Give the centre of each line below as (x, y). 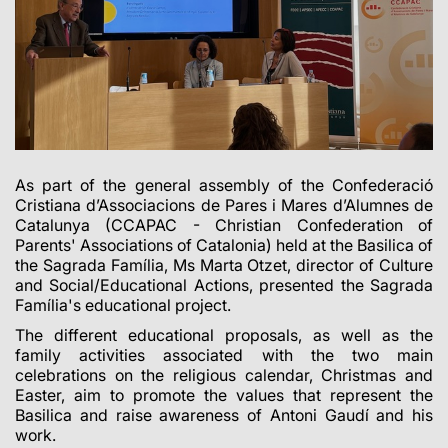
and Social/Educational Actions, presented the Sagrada (224, 284)
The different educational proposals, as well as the (224, 334)
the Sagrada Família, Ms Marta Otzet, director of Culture (224, 264)
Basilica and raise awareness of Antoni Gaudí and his (224, 414)
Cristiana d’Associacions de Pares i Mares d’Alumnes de (224, 204)
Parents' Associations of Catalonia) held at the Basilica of (224, 244)
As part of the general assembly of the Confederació (224, 184)
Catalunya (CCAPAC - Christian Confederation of (224, 224)
